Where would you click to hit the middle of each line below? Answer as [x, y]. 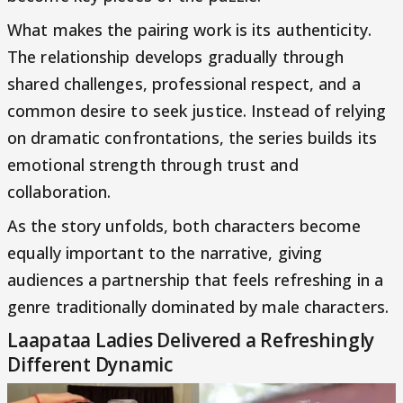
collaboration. [59, 191]
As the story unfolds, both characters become [184, 225]
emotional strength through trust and [153, 164]
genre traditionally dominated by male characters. [198, 306]
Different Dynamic [90, 363]
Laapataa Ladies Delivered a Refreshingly [191, 339]
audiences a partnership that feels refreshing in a [196, 279]
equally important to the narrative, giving [165, 252]
